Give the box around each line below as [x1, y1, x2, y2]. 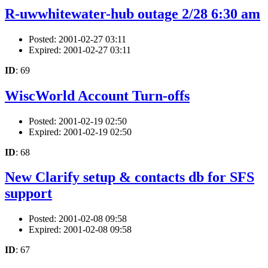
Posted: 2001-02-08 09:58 [29, 214, 127, 224]
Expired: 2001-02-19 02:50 [29, 126, 132, 137]
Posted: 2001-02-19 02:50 [29, 115, 127, 126]
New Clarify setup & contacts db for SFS [5, 169, 254, 185]
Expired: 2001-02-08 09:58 [29, 224, 132, 235]
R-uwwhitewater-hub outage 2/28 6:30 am [5, 5, 260, 22]
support [5, 185, 52, 202]
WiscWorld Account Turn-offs [5, 87, 190, 103]
